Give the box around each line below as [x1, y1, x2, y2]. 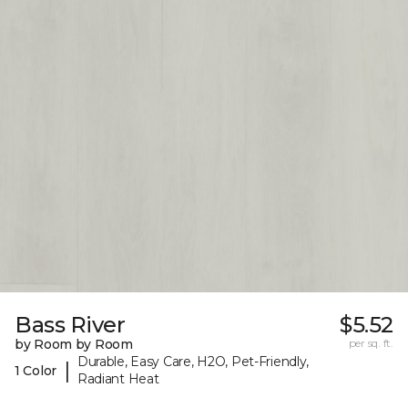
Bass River [15, 311, 126, 339]
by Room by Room [15, 336, 133, 353]
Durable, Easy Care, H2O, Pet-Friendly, [76, 353, 310, 371]
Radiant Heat [76, 371, 159, 388]
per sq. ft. [348, 336, 393, 351]
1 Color [15, 362, 57, 379]
